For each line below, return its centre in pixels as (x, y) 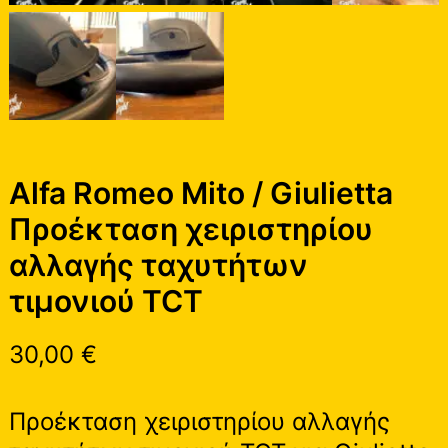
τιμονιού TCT (105, 300)
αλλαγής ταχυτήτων (158, 264)
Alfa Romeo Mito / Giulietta (200, 192)
